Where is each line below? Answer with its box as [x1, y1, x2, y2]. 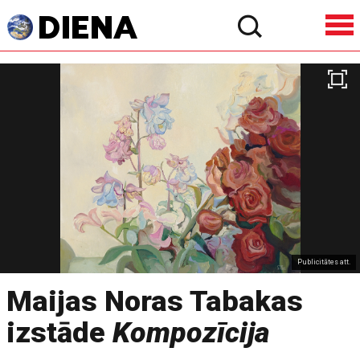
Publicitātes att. [297, 257, 351, 266]
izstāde [6, 316, 113, 350]
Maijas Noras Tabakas [6, 284, 304, 318]
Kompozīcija [112, 316, 270, 350]
